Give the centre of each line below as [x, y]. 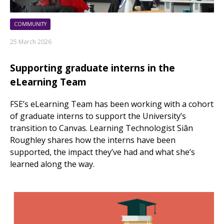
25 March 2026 [31, 41]
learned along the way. [52, 164]
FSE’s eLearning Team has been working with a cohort [112, 104]
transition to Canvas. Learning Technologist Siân [101, 128]
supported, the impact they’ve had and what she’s [102, 152]
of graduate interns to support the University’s [98, 116]
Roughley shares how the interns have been [93, 140]
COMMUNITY [30, 24]
